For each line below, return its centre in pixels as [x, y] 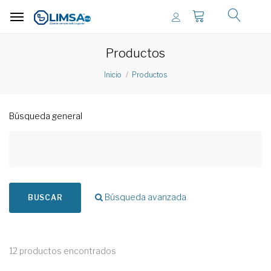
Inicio [113, 75]
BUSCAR [45, 198]
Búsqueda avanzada [145, 197]
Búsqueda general [46, 116]
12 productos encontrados [63, 251]
